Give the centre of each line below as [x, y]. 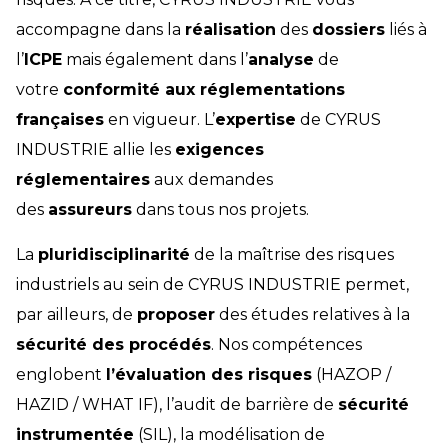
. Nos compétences [286, 345]
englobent [61, 375]
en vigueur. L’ [159, 120]
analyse [281, 60]
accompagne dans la [100, 30]
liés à [406, 30]
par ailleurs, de [76, 315]
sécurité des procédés [113, 345]
